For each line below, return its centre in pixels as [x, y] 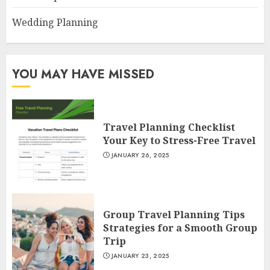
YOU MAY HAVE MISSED [83, 74]
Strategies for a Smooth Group [180, 228]
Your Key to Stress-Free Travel [179, 140]
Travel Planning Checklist [169, 127]
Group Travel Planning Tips [174, 215]
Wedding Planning [55, 22]
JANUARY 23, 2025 [140, 256]
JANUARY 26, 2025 [140, 155]
